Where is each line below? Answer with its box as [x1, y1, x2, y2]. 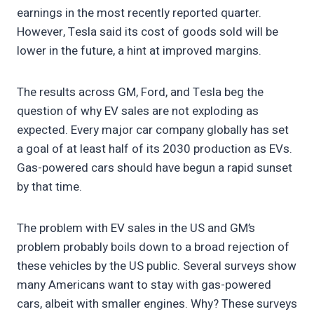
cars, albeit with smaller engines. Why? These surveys [17, 294, 297, 313]
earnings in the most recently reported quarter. [17, 4, 261, 22]
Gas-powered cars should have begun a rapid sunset [17, 158, 292, 177]
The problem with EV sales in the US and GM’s [17, 219, 255, 237]
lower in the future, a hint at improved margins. [17, 41, 264, 60]
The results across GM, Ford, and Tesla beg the [17, 83, 264, 101]
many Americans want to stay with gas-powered [17, 275, 271, 294]
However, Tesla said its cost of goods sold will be [17, 22, 278, 41]
